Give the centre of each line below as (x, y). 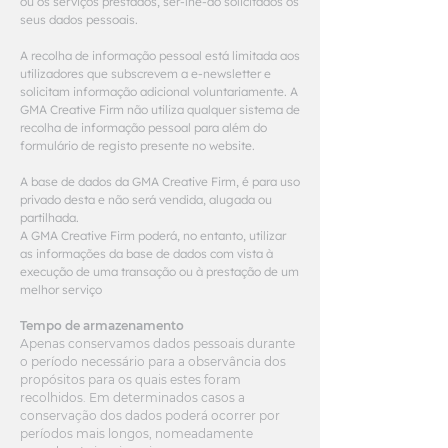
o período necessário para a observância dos (153, 361)
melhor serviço (61, 289)
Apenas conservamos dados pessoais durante (157, 343)
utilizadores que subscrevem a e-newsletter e (145, 73)
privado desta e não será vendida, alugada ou (146, 199)
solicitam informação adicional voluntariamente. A (159, 91)
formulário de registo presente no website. (137, 145)
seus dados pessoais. (79, 19)
